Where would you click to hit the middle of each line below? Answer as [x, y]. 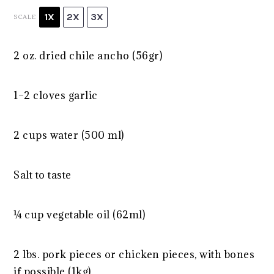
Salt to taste [43, 175]
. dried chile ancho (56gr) [98, 55]
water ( [66, 135]
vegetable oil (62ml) [94, 214]
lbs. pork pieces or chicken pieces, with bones [137, 254]
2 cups [31, 135]
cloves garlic [64, 95]
